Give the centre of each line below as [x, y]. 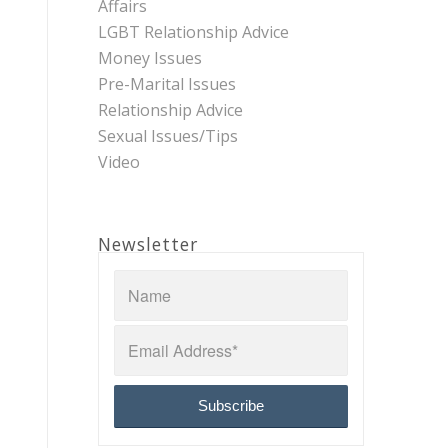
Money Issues [149, 58]
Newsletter [147, 244]
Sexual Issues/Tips [167, 136]
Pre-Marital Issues [166, 84]
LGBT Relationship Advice [193, 32]
